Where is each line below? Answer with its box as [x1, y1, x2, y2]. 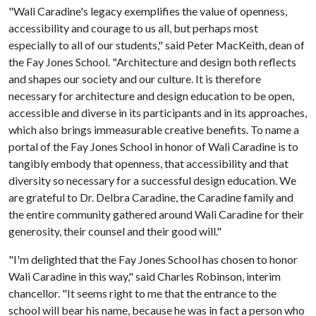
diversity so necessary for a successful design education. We [8, 174, 296, 187]
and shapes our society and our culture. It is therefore [8, 72, 261, 85]
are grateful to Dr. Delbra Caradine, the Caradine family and [8, 190, 293, 204]
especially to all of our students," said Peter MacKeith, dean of [8, 38, 305, 51]
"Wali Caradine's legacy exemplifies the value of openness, [8, 4, 287, 18]
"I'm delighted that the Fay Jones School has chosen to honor [8, 253, 298, 266]
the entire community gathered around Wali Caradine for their [8, 207, 304, 221]
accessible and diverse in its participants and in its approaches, [8, 106, 307, 119]
